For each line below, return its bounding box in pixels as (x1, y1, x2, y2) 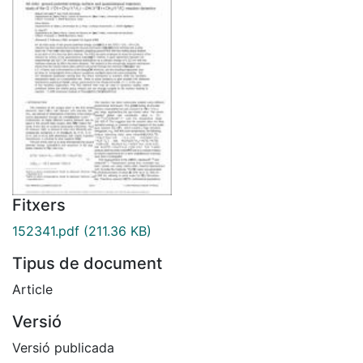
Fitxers (12, 194, 66, 215)
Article (12, 280, 53, 297)
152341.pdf (12, 222, 79, 239)
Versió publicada (12, 339, 114, 356)
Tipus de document (12, 253, 162, 273)
